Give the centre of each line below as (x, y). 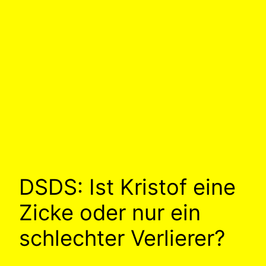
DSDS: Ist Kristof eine (127, 187)
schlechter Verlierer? (122, 238)
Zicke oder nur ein (110, 213)
